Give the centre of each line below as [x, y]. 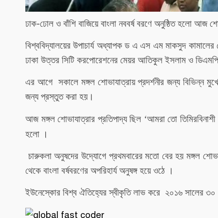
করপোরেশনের [97, 60]
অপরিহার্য [104, 171]
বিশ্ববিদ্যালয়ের [48, 46]
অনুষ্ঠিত [165, 24]
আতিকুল [150, 60]
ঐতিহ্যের [93, 193]
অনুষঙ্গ [128, 171]
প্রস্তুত [52, 97]
